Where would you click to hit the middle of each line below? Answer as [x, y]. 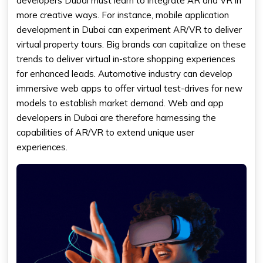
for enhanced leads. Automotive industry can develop [124, 74]
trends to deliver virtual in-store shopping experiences [126, 59]
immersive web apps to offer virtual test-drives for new [129, 89]
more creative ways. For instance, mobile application [123, 15]
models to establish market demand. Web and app [120, 103]
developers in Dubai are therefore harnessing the [116, 118]
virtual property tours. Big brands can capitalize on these [131, 45]
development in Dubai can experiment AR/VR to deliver [129, 30]
